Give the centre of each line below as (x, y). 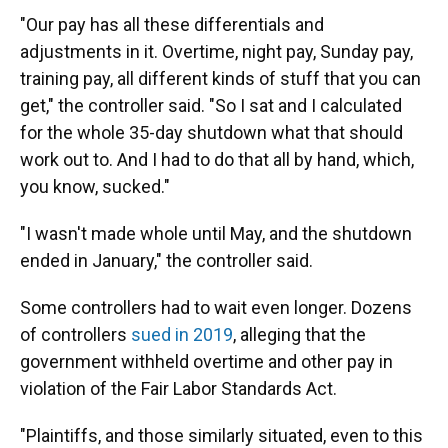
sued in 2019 (182, 334)
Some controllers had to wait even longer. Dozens (216, 307)
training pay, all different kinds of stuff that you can (220, 78)
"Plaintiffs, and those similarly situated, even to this (221, 435)
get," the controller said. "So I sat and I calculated (211, 105)
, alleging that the (299, 334)
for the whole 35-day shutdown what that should (211, 132)
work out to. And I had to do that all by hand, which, (217, 159)
